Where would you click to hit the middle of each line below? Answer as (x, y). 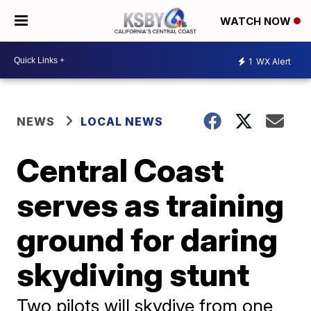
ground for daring (148, 239)
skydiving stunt (133, 274)
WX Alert (272, 61)
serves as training (151, 205)
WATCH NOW (257, 22)
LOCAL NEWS (122, 121)
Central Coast (120, 170)
